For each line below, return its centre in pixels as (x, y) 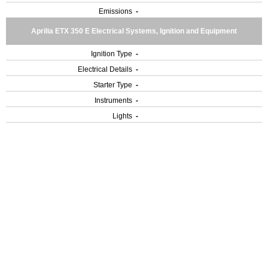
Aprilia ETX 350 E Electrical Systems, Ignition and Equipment (134, 31)
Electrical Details (105, 69)
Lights (122, 116)
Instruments (113, 100)
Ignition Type (112, 54)
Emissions (115, 11)
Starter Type (113, 85)
